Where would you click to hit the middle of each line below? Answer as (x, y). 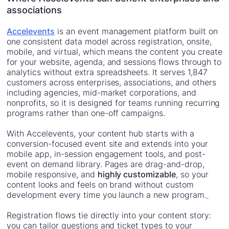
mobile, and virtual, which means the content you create (114, 52)
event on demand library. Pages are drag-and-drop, (106, 164)
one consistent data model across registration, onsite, (109, 42)
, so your (192, 175)
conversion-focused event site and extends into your (107, 144)
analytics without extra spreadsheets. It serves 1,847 (107, 72)
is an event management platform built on (136, 31)
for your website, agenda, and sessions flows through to (114, 62)
